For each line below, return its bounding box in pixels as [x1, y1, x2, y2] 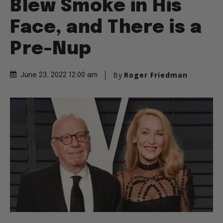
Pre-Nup [10, 40, 92, 59]
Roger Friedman [124, 70, 188, 80]
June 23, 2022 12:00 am [20, 72, 98, 79]
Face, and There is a [10, 19, 202, 37]
